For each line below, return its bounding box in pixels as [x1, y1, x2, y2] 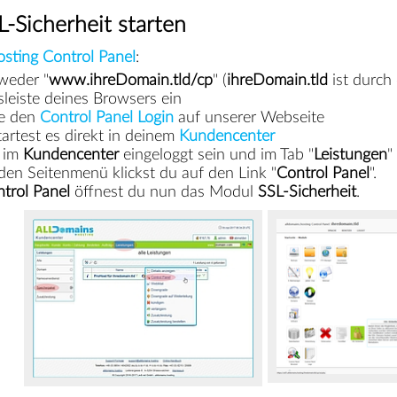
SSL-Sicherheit [257, 183, 356, 199]
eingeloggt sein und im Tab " [118, 146, 314, 162]
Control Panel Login [39, 109, 174, 125]
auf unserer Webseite [173, 109, 324, 125]
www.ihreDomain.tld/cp [48, 72, 213, 88]
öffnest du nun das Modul [69, 183, 258, 199]
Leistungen [313, 146, 387, 162]
